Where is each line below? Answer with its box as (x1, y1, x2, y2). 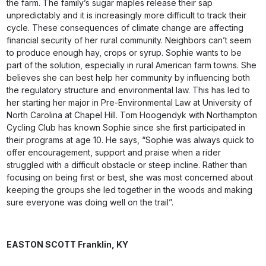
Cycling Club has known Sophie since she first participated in (7, 122, 246, 132)
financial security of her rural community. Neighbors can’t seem (7, 35, 252, 45)
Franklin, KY (78, 239, 129, 249)
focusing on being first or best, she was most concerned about (7, 172, 254, 182)
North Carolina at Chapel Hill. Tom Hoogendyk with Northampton (7, 110, 258, 120)
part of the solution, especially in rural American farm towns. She (7, 60, 257, 70)
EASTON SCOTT (7, 239, 78, 249)
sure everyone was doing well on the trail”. (7, 197, 174, 207)
